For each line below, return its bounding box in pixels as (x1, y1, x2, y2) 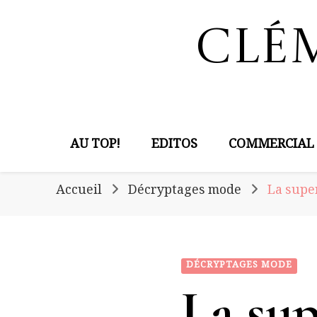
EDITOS (151, 135, 197, 156)
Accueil (56, 181, 102, 202)
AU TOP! (70, 135, 120, 156)
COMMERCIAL (229, 135, 314, 156)
